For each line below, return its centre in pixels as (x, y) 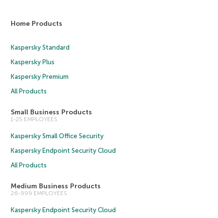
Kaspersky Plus (33, 62)
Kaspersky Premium (40, 77)
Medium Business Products (56, 186)
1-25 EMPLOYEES (34, 119)
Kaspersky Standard (40, 48)
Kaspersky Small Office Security (57, 136)
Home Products (37, 24)
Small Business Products (52, 112)
